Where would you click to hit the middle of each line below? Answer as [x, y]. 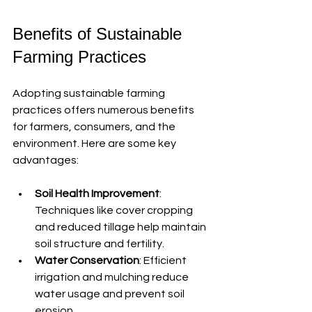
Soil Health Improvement [97, 193]
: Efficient [164, 260]
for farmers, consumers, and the [95, 126]
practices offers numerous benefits [104, 110]
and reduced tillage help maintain [122, 227]
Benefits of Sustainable [100, 33]
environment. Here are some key [95, 143]
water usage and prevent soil [111, 294]
